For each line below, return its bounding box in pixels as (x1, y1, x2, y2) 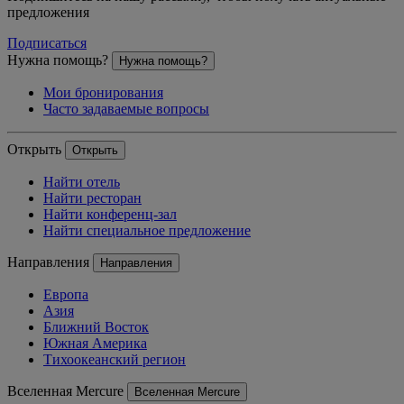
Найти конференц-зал (43, 206, 177, 222)
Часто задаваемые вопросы (43, 100, 209, 116)
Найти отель (43, 173, 120, 189)
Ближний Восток (43, 318, 149, 335)
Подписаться (7, 34, 87, 50)
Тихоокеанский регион (43, 351, 186, 367)
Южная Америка (43, 335, 147, 351)
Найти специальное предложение (43, 222, 251, 238)
